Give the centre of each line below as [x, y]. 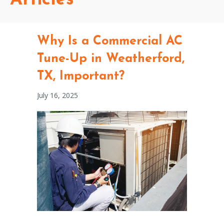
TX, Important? [81, 76]
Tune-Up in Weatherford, [111, 58]
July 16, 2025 [57, 95]
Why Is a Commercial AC [110, 41]
